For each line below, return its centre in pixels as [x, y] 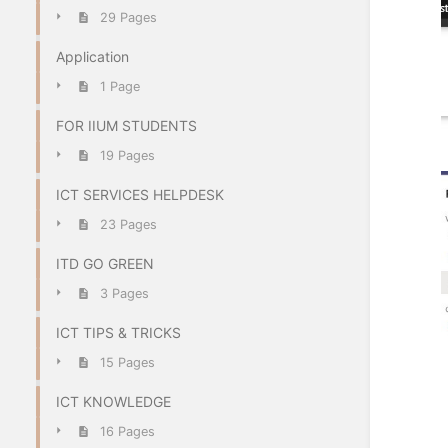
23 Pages [128, 225]
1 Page [119, 87]
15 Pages [127, 363]
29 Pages [128, 18]
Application [92, 56]
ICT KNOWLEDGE [113, 401]
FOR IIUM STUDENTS [126, 125]
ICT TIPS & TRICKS [118, 332]
